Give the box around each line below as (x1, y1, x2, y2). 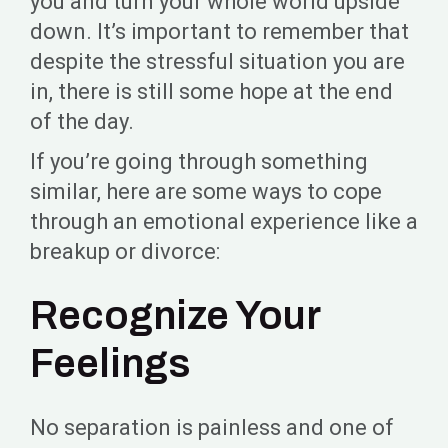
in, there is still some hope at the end (30, 79, 393, 104)
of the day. (30, 109, 134, 134)
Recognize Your (30, 294, 320, 337)
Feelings (30, 342, 191, 385)
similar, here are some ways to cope (30, 179, 382, 204)
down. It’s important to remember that (30, 19, 409, 44)
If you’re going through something (30, 149, 368, 174)
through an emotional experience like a (30, 209, 418, 234)
